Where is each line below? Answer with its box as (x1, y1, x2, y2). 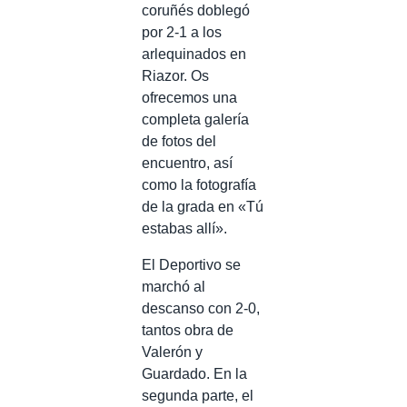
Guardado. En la (142, 365, 247, 382)
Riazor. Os (142, 67, 209, 84)
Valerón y (142, 343, 203, 360)
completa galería (142, 111, 249, 127)
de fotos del (142, 133, 216, 149)
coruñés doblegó (142, 2, 250, 18)
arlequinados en (142, 45, 246, 62)
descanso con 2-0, (142, 300, 260, 316)
